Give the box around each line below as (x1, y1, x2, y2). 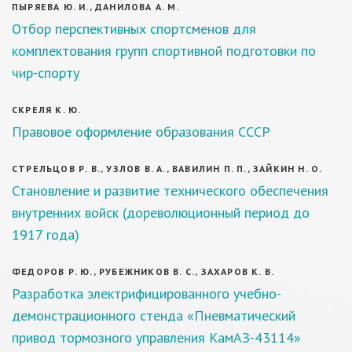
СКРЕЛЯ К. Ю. (12, 104, 82, 115)
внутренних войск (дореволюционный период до (12, 203, 310, 222)
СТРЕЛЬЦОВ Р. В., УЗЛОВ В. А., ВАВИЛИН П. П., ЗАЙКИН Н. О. (12, 163, 323, 174)
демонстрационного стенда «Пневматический (12, 306, 295, 324)
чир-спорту (12, 64, 79, 82)
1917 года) (12, 225, 79, 244)
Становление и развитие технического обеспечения (12, 181, 328, 200)
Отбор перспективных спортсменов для (12, 20, 256, 38)
